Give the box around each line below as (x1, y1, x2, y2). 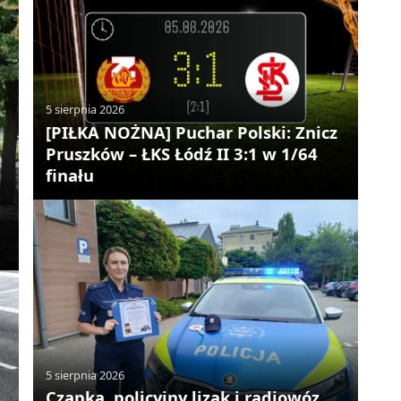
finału (46, 163, 95, 186)
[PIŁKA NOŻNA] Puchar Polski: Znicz (46, 120, 338, 143)
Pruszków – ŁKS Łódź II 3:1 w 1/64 (46, 141, 319, 165)
